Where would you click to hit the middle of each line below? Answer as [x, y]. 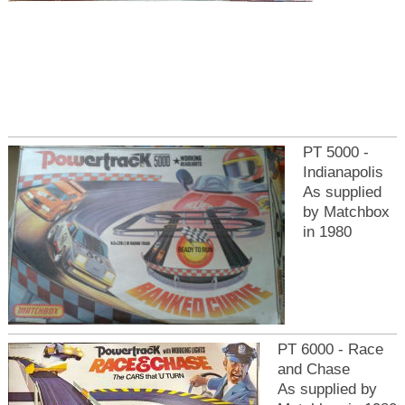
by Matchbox [346, 211]
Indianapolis [343, 171]
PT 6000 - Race [330, 348]
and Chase [313, 368]
